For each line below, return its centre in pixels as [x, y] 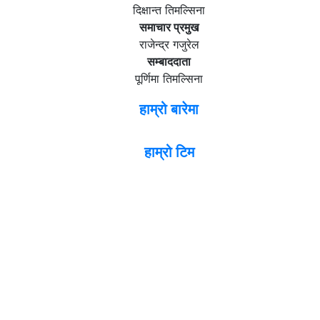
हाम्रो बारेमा [169, 110]
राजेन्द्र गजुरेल [169, 45]
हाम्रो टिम [169, 152]
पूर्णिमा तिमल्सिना [169, 79]
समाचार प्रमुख [169, 27]
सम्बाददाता [169, 62]
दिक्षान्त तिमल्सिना [169, 10]
